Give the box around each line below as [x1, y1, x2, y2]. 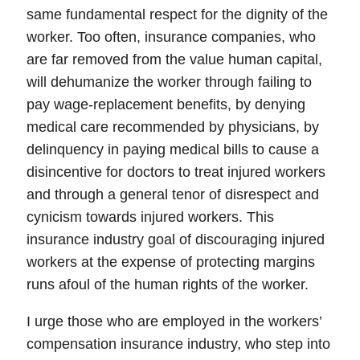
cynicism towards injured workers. [27, 209, 247, 225]
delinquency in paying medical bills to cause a [27, 141, 319, 157]
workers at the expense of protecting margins [27, 254, 315, 270]
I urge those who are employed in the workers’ [27, 313, 321, 329]
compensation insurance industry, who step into [27, 336, 330, 352]
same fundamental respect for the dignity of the [27, 6, 328, 22]
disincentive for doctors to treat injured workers [27, 164, 325, 180]
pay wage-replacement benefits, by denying [27, 96, 305, 112]
